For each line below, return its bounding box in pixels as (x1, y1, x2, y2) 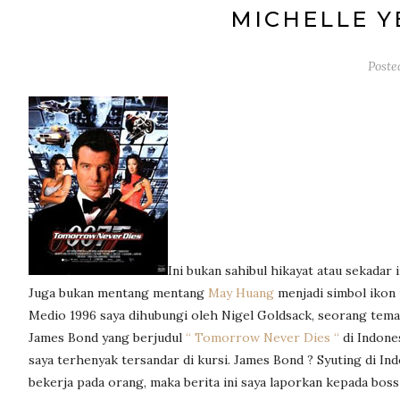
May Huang (208, 285, 278, 301)
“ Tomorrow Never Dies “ (186, 329, 343, 346)
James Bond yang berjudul (29, 329, 186, 346)
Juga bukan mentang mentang (29, 285, 208, 301)
